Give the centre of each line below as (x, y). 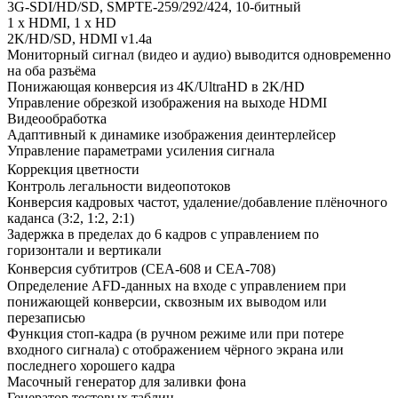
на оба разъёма (52, 70)
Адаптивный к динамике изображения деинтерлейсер (171, 134)
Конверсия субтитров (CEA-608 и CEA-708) (146, 268)
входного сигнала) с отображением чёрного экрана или (175, 349)
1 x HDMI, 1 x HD (62, 22)
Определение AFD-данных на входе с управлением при (177, 285)
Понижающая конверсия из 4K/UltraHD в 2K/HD (156, 86)
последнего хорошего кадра (91, 365)
